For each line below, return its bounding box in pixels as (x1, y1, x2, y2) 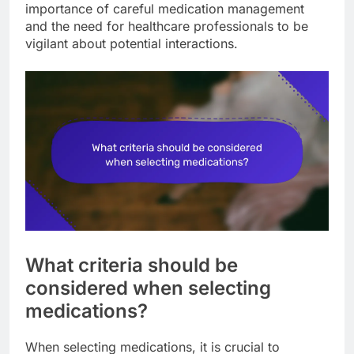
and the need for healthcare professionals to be (25, 18, 308, 35)
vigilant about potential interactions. (25, 36, 238, 52)
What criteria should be (25, 254, 238, 277)
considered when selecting (25, 277, 271, 300)
